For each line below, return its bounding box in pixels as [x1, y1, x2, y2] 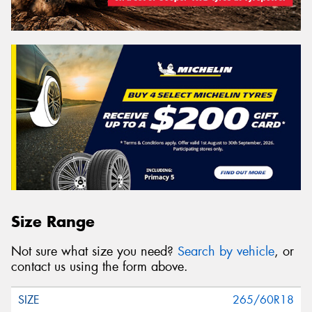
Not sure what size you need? [11, 242, 178, 260]
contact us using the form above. [11, 258, 188, 275]
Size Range [11, 212, 95, 232]
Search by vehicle [178, 242, 274, 260]
